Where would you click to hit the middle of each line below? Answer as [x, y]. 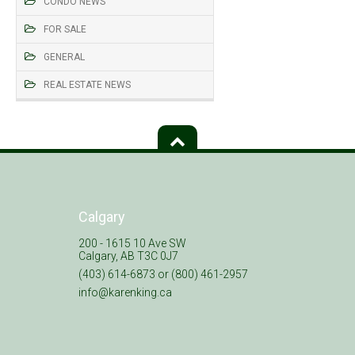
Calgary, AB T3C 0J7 [128, 256]
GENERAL [64, 57]
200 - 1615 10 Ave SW [132, 243]
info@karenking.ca [125, 292]
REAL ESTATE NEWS [87, 84]
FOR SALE [65, 29]
